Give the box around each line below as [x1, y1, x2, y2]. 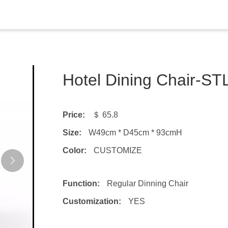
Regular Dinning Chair [106, 179, 188, 188]
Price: [62, 110, 87, 119]
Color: [62, 146, 89, 155]
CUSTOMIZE [93, 146, 142, 155]
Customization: [62, 196, 123, 206]
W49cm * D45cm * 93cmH [88, 128, 182, 137]
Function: [62, 179, 102, 188]
